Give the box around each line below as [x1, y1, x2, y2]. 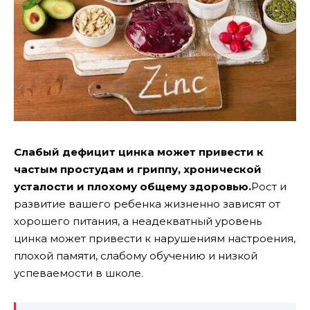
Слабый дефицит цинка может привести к [14, 145, 264, 159]
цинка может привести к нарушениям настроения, [14, 232, 295, 246]
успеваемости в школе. [14, 266, 143, 280]
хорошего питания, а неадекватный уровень [14, 215, 262, 228]
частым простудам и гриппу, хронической [14, 163, 262, 176]
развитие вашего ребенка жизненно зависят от [14, 197, 280, 211]
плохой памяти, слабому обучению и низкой [14, 249, 257, 263]
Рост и [251, 180, 286, 194]
